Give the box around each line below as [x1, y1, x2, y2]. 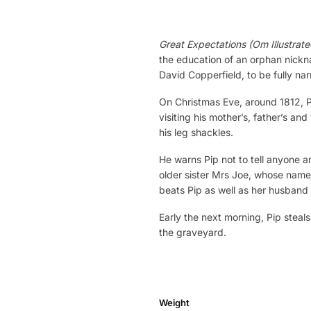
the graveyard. [158, 226, 226, 239]
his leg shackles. [158, 126, 233, 139]
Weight [159, 297, 190, 309]
